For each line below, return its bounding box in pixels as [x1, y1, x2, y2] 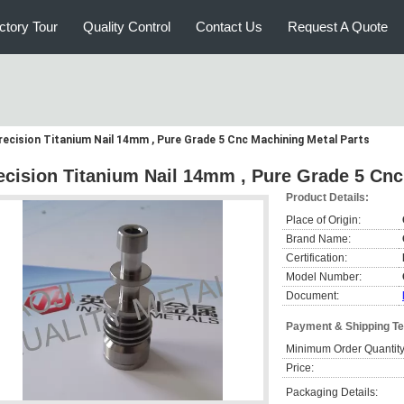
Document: [286, 289, 339, 302]
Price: [286, 362, 314, 374]
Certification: [286, 252, 347, 264]
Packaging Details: [286, 386, 378, 399]
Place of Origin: [286, 214, 361, 226]
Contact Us [196, 19, 262, 34]
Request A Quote [288, 19, 388, 34]
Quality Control [83, 19, 170, 34]
